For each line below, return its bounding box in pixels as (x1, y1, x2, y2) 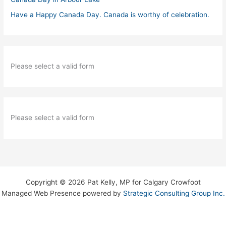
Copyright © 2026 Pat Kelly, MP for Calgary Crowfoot (25, 178, 201, 187)
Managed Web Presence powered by (1, 189, 123, 198)
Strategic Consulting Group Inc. (123, 189, 225, 198)
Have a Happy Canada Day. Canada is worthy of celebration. (11, 10, 210, 19)
